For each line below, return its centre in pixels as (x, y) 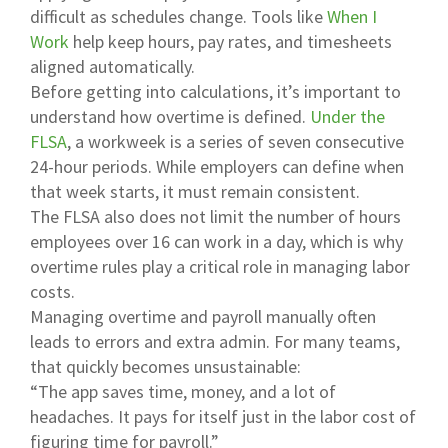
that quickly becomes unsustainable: (165, 366)
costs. (52, 291)
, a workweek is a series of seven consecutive (235, 141)
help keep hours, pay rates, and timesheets (230, 41)
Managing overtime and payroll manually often (203, 316)
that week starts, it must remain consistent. (195, 191)
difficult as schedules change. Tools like (178, 16)
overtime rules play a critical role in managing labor (220, 266)
